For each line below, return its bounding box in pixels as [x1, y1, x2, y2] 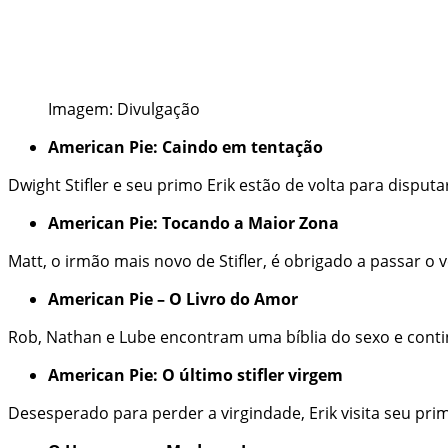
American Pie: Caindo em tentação [48, 136, 323, 159]
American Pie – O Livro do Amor [48, 288, 298, 311]
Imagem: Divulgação [48, 98, 200, 121]
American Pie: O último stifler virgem [48, 364, 343, 387]
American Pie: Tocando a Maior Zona [48, 212, 339, 235]
